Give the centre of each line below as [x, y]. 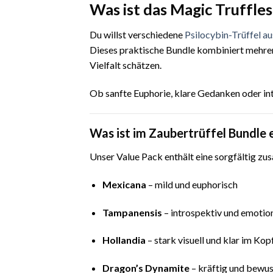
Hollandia [124, 240]
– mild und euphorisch [192, 184]
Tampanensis [132, 212]
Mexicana [124, 184]
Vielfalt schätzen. [126, 65]
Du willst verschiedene [137, 35]
